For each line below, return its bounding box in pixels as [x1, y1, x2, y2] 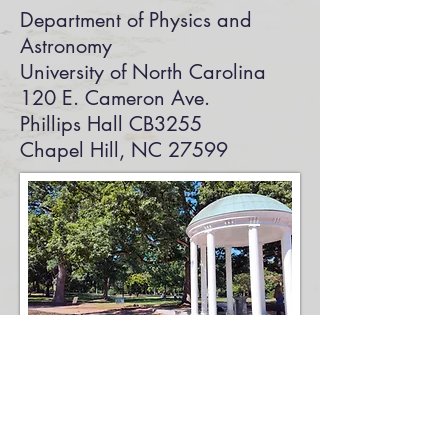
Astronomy [20, 33, 112, 59]
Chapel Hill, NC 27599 [20, 137, 228, 163]
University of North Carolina [20, 59, 266, 85]
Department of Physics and [20, 7, 252, 33]
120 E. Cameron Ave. [20, 85, 210, 111]
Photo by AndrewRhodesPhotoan [104, 370, 300, 389]
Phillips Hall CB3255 [20, 111, 202, 137]
